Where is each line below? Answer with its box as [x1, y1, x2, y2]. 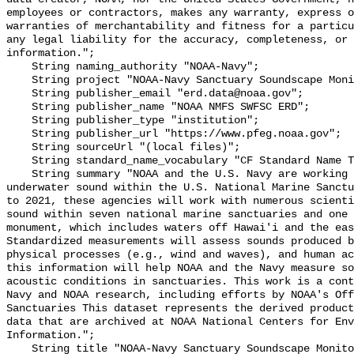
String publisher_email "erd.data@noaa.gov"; [6, 88, 32, 100]
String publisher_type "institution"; [6, 115, 32, 127]
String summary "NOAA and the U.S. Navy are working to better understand [6, 168, 32, 181]
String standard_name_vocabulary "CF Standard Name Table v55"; [6, 155, 32, 168]
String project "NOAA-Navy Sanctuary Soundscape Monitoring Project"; [6, 74, 32, 87]
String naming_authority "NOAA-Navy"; [6, 61, 32, 73]
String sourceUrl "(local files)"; [6, 141, 32, 154]
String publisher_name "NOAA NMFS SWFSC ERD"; [6, 101, 32, 114]
